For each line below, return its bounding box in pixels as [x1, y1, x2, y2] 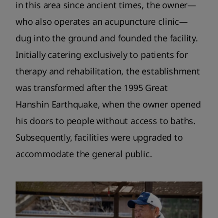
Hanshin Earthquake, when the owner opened [16, 98, 201, 110]
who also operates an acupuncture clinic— [16, 15, 188, 27]
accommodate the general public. [16, 147, 152, 160]
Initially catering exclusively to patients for [16, 48, 188, 60]
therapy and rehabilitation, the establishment [16, 65, 200, 77]
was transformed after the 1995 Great [16, 81, 168, 93]
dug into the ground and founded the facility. [16, 32, 198, 44]
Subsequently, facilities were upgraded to [16, 131, 183, 143]
